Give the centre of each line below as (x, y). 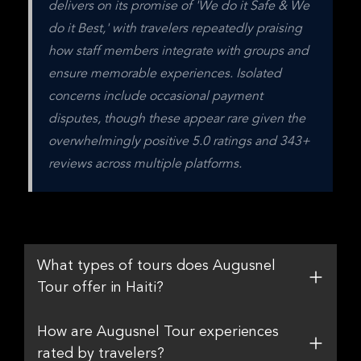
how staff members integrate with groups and (178, 52)
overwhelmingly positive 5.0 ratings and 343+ (179, 142)
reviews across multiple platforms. (145, 164)
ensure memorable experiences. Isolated (165, 74)
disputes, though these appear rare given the (177, 119)
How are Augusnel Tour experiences (158, 332)
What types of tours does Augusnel (156, 266)
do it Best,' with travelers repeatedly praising (175, 29)
